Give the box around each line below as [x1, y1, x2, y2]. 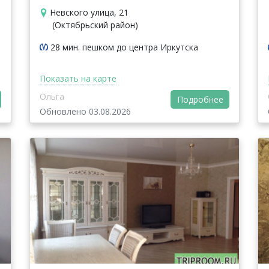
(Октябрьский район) [52, 19, 138, 31]
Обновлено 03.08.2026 [40, 105, 131, 117]
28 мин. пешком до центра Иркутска [50, 41, 198, 53]
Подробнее [177, 94, 223, 106]
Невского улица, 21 [49, 6, 128, 18]
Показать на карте [40, 72, 116, 84]
